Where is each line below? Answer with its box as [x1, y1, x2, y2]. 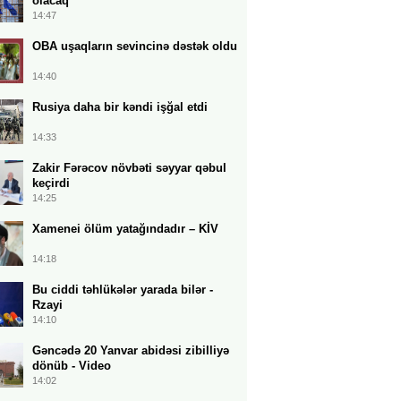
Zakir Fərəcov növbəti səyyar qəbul [32, 161, 226, 175]
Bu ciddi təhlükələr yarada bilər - [32, 283, 213, 296]
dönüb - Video [32, 359, 111, 372]
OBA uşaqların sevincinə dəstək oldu [32, 39, 237, 53]
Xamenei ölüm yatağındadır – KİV [32, 222, 218, 235]
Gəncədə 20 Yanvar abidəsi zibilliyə [32, 344, 229, 357]
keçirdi [32, 176, 70, 190]
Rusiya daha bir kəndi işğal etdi [32, 100, 208, 114]
